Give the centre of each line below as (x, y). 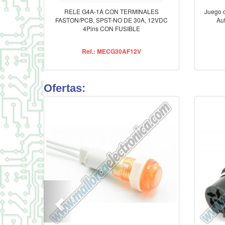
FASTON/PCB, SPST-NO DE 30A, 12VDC (111, 20)
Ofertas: (65, 88)
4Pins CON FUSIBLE (111, 29)
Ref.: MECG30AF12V (111, 51)
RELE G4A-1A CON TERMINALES (111, 12)
